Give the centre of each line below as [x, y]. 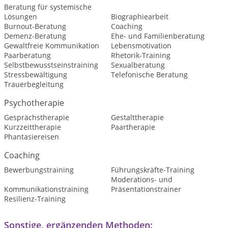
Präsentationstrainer [146, 189]
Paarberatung [27, 55]
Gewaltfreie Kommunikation [52, 46]
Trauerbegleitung [34, 84]
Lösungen [21, 17]
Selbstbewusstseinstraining [51, 65]
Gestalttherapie [137, 117]
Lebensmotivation [141, 46]
